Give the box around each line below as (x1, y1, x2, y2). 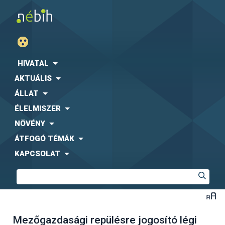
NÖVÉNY (15, 119, 45, 128)
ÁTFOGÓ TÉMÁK (15, 134, 74, 143)
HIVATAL (18, 59, 49, 68)
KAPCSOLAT (15, 149, 60, 158)
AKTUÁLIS (15, 74, 52, 83)
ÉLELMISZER (15, 104, 61, 113)
